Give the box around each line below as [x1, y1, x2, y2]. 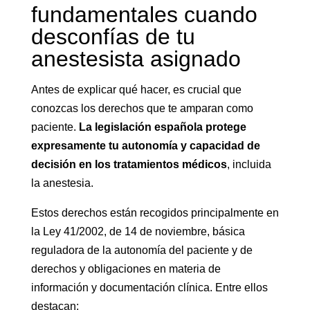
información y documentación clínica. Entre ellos [30, 282, 268, 294]
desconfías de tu [30, 24, 195, 50]
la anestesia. [30, 177, 93, 190]
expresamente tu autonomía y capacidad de [30, 140, 260, 152]
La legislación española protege [78, 121, 246, 134]
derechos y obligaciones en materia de [30, 263, 221, 275]
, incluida [226, 158, 271, 171]
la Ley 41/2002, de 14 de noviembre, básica [30, 226, 245, 238]
